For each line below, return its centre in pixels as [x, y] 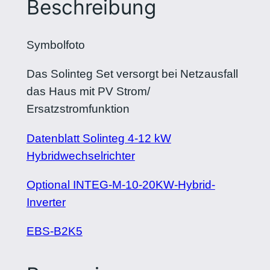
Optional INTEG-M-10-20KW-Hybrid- [121, 184]
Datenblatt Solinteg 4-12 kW [99, 138]
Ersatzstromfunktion [78, 109]
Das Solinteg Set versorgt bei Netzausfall [132, 74]
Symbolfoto [55, 45]
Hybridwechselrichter [80, 155]
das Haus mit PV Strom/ [88, 92]
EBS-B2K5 [54, 231]
